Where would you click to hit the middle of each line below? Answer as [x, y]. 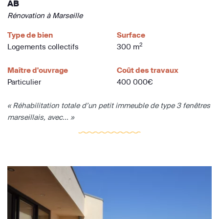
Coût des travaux [148, 70]
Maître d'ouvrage [38, 70]
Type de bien [30, 35]
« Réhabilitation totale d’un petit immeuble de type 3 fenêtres [109, 105]
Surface [131, 35]
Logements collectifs [43, 47]
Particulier [24, 82]
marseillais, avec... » [41, 117]
